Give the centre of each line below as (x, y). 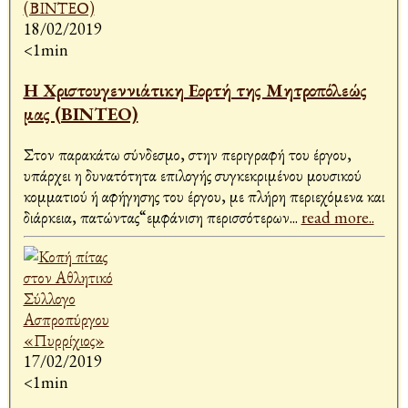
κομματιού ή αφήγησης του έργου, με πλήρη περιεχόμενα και (204, 197)
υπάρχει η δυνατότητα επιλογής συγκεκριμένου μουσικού (192, 176)
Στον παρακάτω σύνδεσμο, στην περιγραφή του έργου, (187, 155)
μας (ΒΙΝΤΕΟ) (81, 114)
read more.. (337, 218)
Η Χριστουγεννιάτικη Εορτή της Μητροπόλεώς (195, 91)
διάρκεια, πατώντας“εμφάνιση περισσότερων (156, 218)
